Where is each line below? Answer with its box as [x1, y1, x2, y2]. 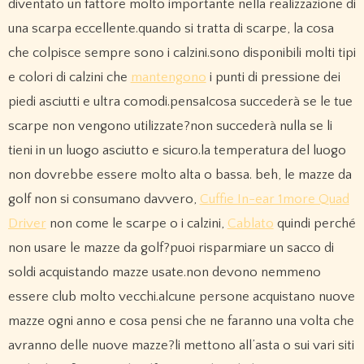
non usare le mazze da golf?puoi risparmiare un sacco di [7, 240, 334, 256]
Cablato [227, 216, 274, 232]
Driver [7, 216, 46, 232]
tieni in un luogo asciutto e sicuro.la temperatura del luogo [7, 143, 346, 158]
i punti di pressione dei [206, 70, 340, 85]
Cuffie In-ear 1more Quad [199, 192, 349, 207]
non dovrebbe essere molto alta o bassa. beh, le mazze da [7, 167, 352, 183]
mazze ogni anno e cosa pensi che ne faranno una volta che [7, 314, 354, 329]
